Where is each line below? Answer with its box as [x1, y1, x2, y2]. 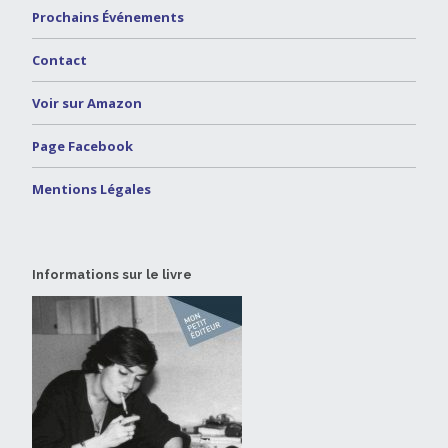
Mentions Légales [32, 179, 151, 198]
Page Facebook [32, 136, 133, 155]
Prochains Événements [32, 7, 184, 26]
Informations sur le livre [32, 266, 192, 282]
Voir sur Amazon [32, 93, 142, 112]
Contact [32, 50, 87, 69]
